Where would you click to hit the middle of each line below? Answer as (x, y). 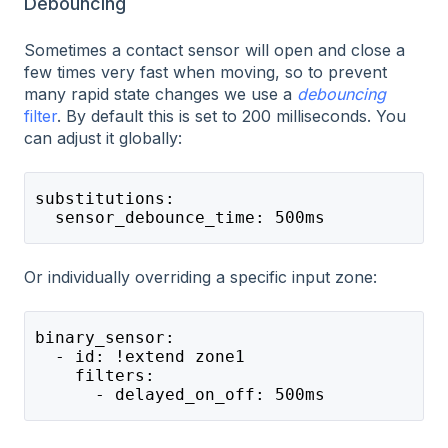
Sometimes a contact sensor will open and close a (214, 50)
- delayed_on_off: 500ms (179, 394)
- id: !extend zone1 (139, 356)
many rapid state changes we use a (160, 94)
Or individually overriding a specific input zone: (200, 277)
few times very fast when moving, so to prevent (205, 72)
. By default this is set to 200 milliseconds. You (231, 116)
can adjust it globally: (103, 138)
